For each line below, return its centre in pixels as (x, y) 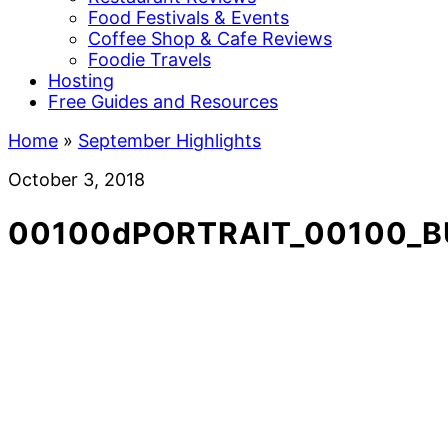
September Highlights (169, 140)
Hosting (81, 80)
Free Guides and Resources (163, 101)
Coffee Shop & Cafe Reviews (210, 38)
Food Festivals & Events (188, 17)
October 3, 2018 (76, 179)
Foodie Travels (149, 59)
